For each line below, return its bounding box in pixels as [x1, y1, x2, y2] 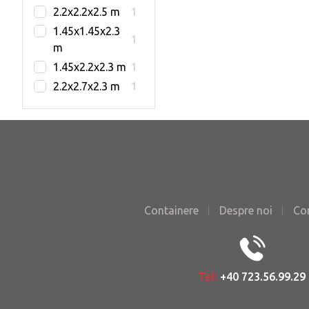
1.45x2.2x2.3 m [53, 61, 126, 73]
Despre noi [219, 204, 272, 217]
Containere [144, 204, 199, 217]
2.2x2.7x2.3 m [53, 80, 120, 92]
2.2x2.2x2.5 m [53, 6, 120, 18]
